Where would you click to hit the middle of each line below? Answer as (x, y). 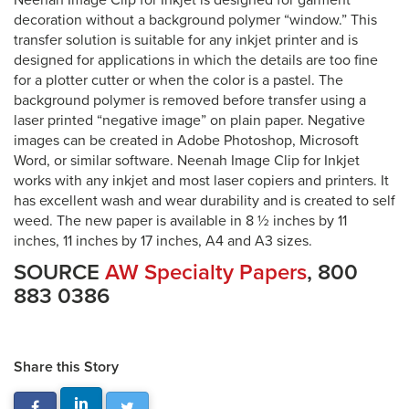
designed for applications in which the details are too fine (196, 60)
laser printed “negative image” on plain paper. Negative (189, 121)
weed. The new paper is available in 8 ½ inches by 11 (180, 221)
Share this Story (66, 367)
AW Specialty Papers (206, 273)
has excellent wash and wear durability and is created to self (204, 201)
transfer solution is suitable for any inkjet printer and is (186, 40)
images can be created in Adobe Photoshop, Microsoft (186, 141)
